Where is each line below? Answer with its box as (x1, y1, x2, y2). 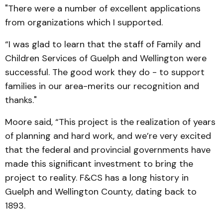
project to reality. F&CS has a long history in (5, 172, 189, 184)
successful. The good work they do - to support (5, 66, 205, 78)
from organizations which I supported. (5, 16, 163, 28)
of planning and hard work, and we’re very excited (5, 130, 211, 142)
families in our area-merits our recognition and (5, 80, 199, 92)
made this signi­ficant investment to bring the (5, 158, 193, 170)
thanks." (5, 94, 37, 106)
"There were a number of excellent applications (5, 2, 201, 14)
